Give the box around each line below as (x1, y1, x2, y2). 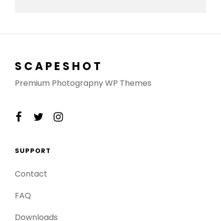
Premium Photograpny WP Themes (15, 77, 151, 89)
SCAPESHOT (15, 59, 103, 74)
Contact (15, 168, 47, 180)
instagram (52, 108, 110, 124)
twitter (33, 108, 69, 124)
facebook (13, 108, 65, 124)
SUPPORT (15, 146, 51, 156)
